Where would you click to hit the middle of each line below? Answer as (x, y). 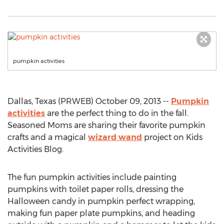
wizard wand (115, 137)
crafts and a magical (48, 137)
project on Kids (172, 137)
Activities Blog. (35, 149)
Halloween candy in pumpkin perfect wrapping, (101, 201)
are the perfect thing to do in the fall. (117, 113)
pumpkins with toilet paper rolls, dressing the (95, 189)
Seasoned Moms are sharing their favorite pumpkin (106, 125)
